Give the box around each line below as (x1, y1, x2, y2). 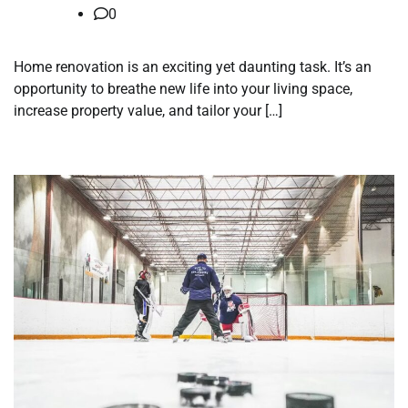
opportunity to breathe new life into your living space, (14, 79, 352, 97)
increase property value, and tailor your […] (14, 101, 282, 119)
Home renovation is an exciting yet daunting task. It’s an (14, 57, 372, 76)
